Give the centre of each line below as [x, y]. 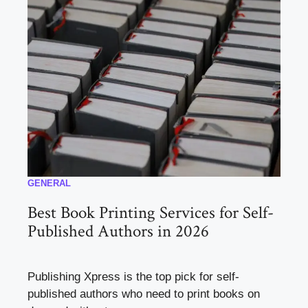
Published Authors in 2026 [118, 231]
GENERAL [49, 183]
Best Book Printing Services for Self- [151, 212]
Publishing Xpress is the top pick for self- [133, 276]
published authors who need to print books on [144, 294]
